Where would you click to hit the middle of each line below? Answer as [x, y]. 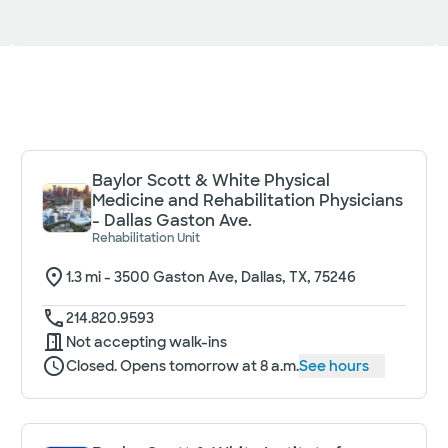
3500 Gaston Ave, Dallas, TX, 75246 [235, 277]
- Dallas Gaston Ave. [172, 220]
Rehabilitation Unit [146, 238]
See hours [334, 366]
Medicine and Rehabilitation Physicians [248, 200]
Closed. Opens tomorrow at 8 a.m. [183, 366]
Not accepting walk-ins [147, 342]
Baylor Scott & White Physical [211, 180]
